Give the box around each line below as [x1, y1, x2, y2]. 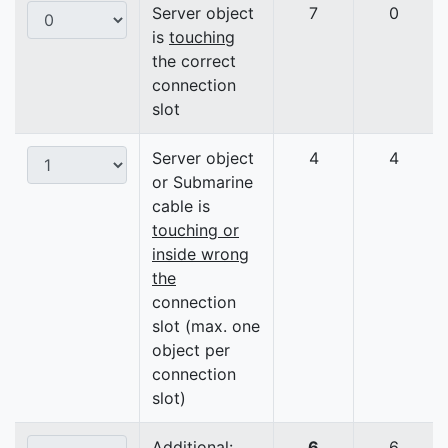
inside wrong [152, 244, 249, 265]
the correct [152, 51, 236, 72]
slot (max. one [152, 316, 260, 337]
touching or [152, 220, 239, 241]
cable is [152, 196, 210, 217]
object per [152, 340, 230, 361]
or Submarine [152, 172, 253, 193]
